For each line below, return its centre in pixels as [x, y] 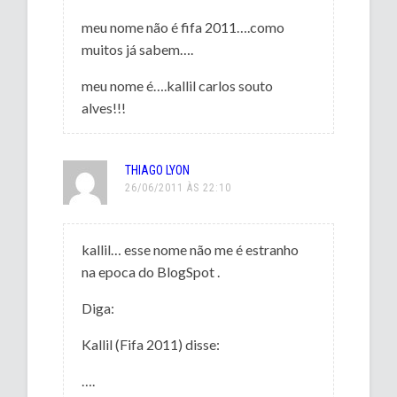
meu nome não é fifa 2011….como [183, 27]
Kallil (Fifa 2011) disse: [151, 344]
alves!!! [104, 107]
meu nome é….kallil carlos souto [178, 85]
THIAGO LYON [158, 170]
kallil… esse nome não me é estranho [191, 249]
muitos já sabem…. [138, 49]
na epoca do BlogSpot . [151, 271]
